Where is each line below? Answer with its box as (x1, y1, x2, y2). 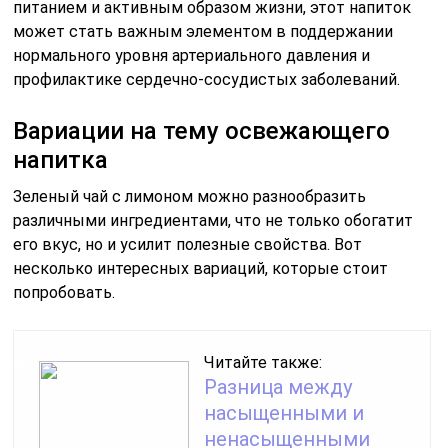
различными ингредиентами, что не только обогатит (13, 210, 414, 230)
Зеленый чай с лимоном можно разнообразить (13, 186, 367, 206)
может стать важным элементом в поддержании (13, 21, 394, 41)
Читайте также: (204, 352, 323, 372)
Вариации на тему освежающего (13, 116, 391, 145)
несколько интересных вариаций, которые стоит (13, 258, 389, 278)
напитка (13, 145, 109, 174)
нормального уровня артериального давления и (13, 45, 371, 65)
